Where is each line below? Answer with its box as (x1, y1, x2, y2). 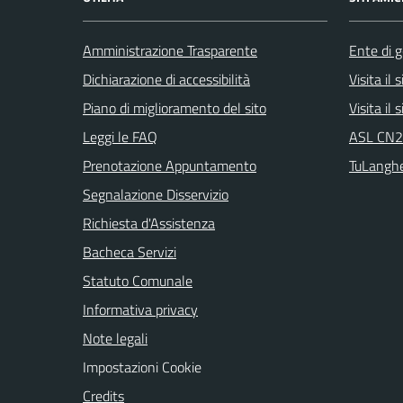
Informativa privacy (83, 298, 198, 320)
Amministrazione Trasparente (83, 39, 257, 61)
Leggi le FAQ (83, 125, 157, 148)
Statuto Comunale (83, 269, 193, 291)
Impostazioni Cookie (83, 355, 201, 378)
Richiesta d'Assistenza (83, 211, 215, 234)
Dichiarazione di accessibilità (83, 67, 250, 90)
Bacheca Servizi (83, 240, 176, 263)
